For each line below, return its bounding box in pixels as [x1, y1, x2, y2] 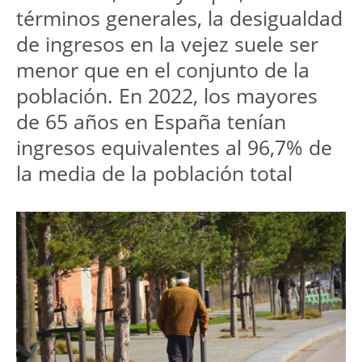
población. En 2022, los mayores [16, 82, 318, 110]
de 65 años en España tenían [16, 107, 286, 136]
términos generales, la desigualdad [16, 4, 343, 32]
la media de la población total [16, 159, 293, 187]
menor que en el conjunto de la [16, 56, 309, 84]
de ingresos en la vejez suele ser [16, 30, 318, 58]
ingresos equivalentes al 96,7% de [16, 133, 332, 162]
